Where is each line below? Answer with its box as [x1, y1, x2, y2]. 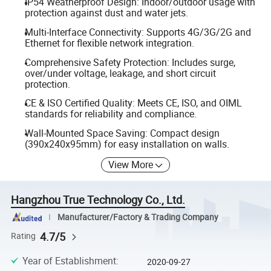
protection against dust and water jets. [24, 6, 188, 20]
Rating [11, 230, 36, 242]
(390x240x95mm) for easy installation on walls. [24, 137, 229, 151]
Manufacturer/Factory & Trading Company [57, 211, 218, 223]
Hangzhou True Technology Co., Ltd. [11, 192, 186, 207]
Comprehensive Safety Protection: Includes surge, [24, 55, 235, 69]
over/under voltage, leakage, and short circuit [24, 66, 216, 80]
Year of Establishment [22, 254, 116, 268]
